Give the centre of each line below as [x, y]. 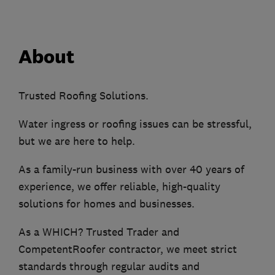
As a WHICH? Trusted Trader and [99, 232]
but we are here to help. [77, 141]
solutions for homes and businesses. [107, 204]
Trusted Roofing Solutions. [83, 96]
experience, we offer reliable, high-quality [119, 187]
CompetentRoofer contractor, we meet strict [128, 250]
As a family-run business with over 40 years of [131, 170]
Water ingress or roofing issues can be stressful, [135, 124]
